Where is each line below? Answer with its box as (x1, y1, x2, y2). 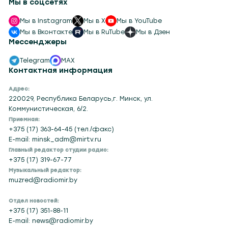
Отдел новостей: (9, 197, 60, 204)
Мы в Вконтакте (20, 28, 73, 36)
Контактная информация (9, 66, 113, 75)
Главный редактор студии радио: (9, 146, 109, 153)
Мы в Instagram (20, 16, 73, 24)
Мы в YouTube (117, 16, 162, 24)
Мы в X (83, 16, 106, 24)
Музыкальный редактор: (9, 166, 82, 174)
